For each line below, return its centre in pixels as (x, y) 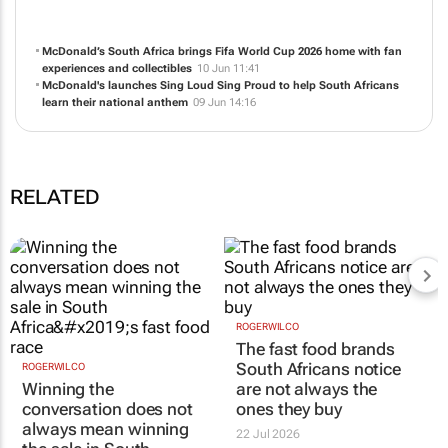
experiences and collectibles (116, 157)
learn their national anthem (114, 191)
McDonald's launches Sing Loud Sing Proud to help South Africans (220, 174)
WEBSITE (256, 42)
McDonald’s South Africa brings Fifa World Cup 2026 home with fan (221, 140)
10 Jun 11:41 (228, 157)
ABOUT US (118, 42)
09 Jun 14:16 (224, 191)
